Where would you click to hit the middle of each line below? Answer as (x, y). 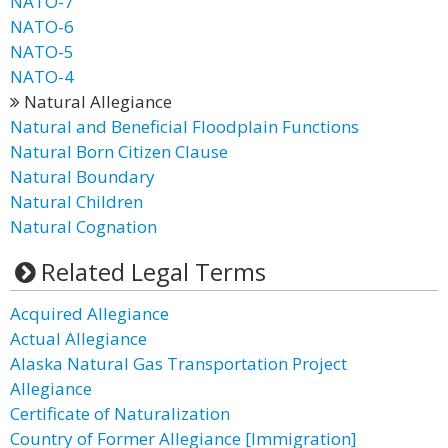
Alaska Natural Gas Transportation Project (178, 363)
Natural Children (76, 201)
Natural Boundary (82, 176)
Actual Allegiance (78, 338)
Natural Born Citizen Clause (119, 151)
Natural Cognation (83, 226)
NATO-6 (42, 26)
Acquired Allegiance (89, 313)
